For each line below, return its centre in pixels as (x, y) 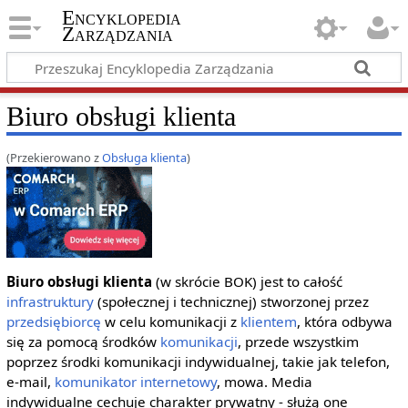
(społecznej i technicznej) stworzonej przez (231, 302)
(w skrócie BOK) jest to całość (247, 282)
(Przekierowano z (54, 157)
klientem (268, 322)
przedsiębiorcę (53, 322)
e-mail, (30, 382)
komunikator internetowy (135, 382)
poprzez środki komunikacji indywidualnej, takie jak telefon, (198, 362)
